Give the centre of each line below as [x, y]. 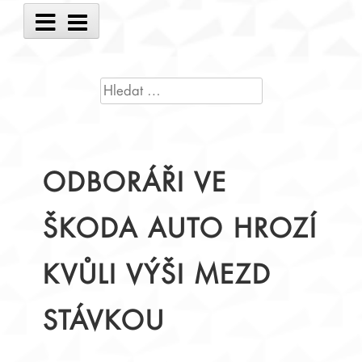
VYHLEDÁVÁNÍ [144, 85]
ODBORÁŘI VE [135, 184]
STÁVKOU [104, 322]
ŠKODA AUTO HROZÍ [181, 230]
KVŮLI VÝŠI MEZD [158, 276]
